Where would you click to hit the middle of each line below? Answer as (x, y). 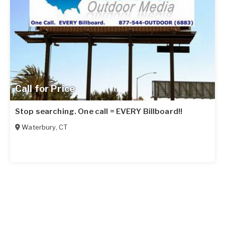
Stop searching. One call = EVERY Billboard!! (99, 111)
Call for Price (45, 88)
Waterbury (39, 127)
